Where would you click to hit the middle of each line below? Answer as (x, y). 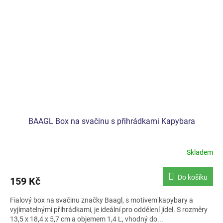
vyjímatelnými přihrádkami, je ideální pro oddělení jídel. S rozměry (109, 209)
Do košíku (193, 177)
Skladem (200, 153)
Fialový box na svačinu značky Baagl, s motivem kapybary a (102, 200)
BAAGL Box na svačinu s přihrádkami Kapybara (111, 121)
